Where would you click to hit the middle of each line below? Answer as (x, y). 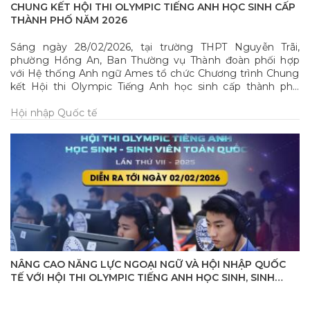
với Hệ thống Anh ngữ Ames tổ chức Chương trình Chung (155, 73)
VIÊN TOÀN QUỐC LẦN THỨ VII (87, 291)
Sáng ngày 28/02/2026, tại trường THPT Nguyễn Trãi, (155, 47)
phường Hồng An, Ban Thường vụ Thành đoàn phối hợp (155, 60)
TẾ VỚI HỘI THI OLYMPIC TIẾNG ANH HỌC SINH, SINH (143, 277)
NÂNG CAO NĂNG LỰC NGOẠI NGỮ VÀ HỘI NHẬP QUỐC (148, 264)
